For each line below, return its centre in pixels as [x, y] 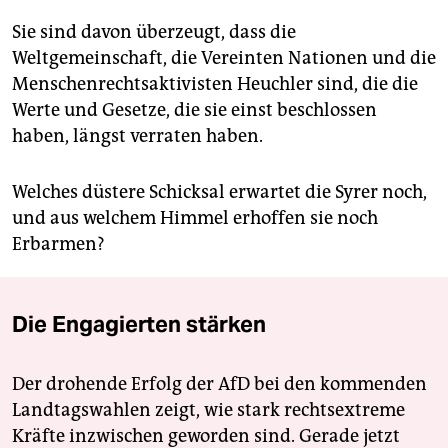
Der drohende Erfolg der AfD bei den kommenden [219, 383]
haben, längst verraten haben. [137, 135]
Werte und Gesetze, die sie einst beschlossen [194, 109]
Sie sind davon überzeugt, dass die [154, 31]
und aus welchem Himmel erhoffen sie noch [195, 217]
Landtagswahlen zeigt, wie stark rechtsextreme [208, 409]
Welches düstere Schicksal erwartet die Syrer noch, [219, 191]
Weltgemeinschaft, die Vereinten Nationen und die [224, 57]
